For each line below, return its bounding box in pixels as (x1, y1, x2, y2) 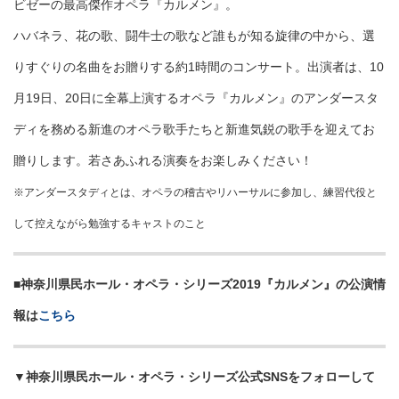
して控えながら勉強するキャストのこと (13, 217, 206, 230)
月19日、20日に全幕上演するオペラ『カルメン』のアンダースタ (13, 91, 379, 106)
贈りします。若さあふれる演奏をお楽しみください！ (13, 153, 313, 168)
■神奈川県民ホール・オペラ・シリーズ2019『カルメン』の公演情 (13, 277, 386, 292)
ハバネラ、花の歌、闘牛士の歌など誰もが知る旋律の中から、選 (13, 28, 375, 44)
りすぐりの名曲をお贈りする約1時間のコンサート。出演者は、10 (13, 60, 384, 75)
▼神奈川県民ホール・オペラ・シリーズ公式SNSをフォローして (13, 370, 375, 385)
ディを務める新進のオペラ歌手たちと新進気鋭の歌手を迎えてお (13, 122, 375, 137)
